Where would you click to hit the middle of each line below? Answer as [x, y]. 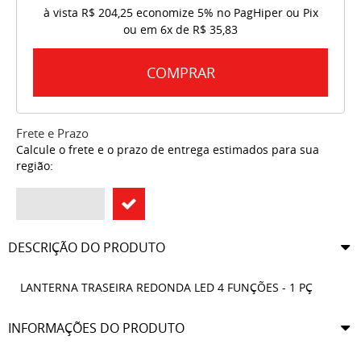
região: [35, 166]
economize [165, 13]
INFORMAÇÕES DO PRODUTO [96, 328]
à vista [62, 13]
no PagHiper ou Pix [267, 13]
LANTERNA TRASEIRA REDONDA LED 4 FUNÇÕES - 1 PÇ [166, 288]
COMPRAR [180, 73]
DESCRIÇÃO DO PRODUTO [87, 248]
